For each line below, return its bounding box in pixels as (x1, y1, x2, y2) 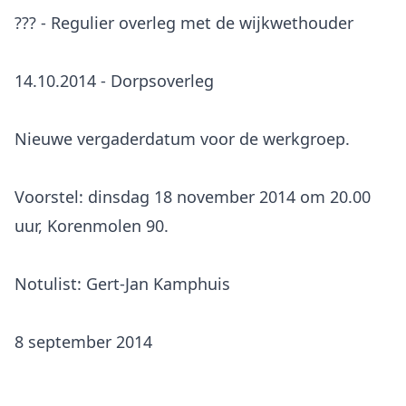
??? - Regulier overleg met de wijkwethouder (14, 12, 353, 34)
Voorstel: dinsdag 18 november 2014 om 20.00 (14, 186, 371, 208)
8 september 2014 (14, 331, 152, 353)
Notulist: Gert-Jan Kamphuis (14, 273, 230, 295)
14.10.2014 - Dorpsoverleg (14, 70, 214, 92)
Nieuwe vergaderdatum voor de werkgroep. (14, 128, 350, 150)
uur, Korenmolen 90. (14, 215, 169, 237)
